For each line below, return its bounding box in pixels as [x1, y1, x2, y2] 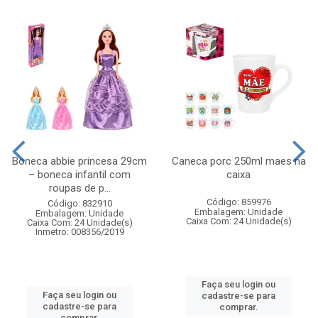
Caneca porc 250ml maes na [171, 154, 306, 168]
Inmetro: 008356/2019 [35, 226, 124, 237]
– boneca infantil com [28, 168, 131, 181]
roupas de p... [48, 181, 111, 194]
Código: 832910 [47, 197, 112, 209]
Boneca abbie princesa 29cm [12, 154, 147, 168]
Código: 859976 [206, 196, 271, 207]
